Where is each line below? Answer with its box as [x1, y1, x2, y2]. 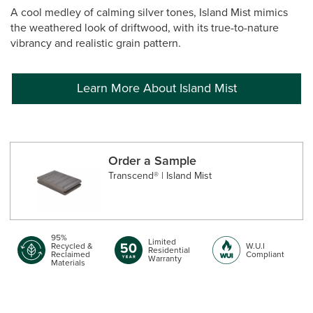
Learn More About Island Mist [76, 79, 237, 98]
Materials [51, 256, 85, 269]
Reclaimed [51, 247, 90, 261]
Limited [148, 235, 177, 248]
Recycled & [51, 239, 93, 252]
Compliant [245, 247, 284, 261]
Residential [148, 243, 191, 256]
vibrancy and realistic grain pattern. [10, 34, 181, 51]
